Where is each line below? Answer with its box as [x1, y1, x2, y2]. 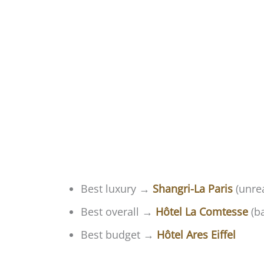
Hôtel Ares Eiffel [157, 227, 236, 242]
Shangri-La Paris [153, 181, 233, 196]
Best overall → [81, 204, 156, 219]
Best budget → [81, 227, 157, 242]
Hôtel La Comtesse [156, 204, 248, 219]
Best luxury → [81, 181, 153, 196]
